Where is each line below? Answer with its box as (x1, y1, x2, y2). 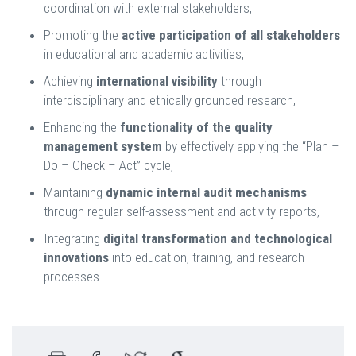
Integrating (44, 230, 103, 247)
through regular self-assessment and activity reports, (44, 203, 319, 220)
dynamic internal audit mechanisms (106, 184, 307, 201)
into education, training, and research (109, 250, 304, 266)
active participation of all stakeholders (122, 27, 340, 44)
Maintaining (44, 184, 106, 201)
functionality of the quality (120, 119, 273, 136)
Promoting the (44, 27, 122, 44)
